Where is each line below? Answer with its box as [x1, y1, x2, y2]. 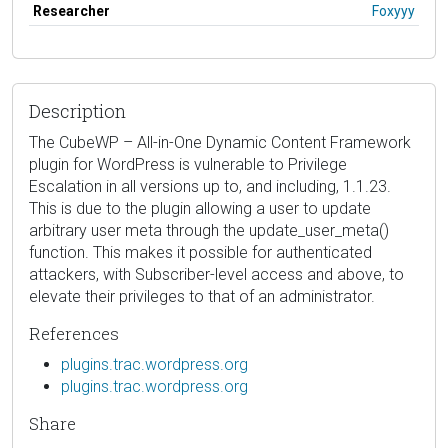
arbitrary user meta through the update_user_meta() [29, 220, 389, 240]
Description [29, 98, 126, 123]
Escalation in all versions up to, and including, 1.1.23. [29, 176, 391, 196]
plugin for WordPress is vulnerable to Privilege [29, 154, 347, 174]
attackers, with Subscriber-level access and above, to [29, 264, 404, 284]
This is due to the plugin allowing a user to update [29, 198, 371, 218]
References [29, 321, 119, 345]
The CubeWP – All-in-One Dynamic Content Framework [29, 132, 411, 152]
